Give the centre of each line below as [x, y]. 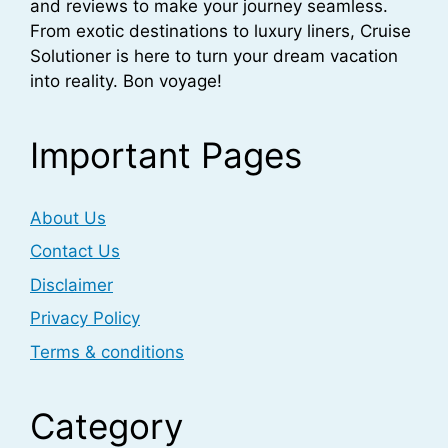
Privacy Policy [85, 318]
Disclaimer [71, 284]
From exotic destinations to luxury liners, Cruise [220, 30]
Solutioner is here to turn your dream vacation [214, 55]
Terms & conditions [107, 351]
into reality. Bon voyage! [126, 80]
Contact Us [75, 251]
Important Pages [166, 154]
